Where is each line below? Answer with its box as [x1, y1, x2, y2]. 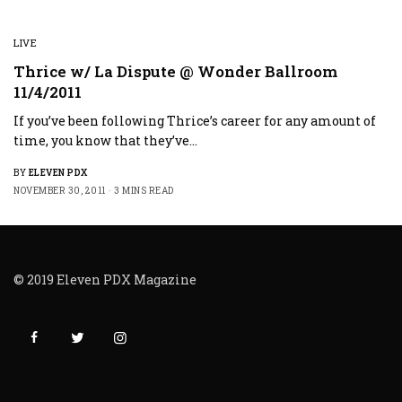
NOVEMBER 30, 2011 [13, 185, 106, 197]
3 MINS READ [114, 185, 174, 197]
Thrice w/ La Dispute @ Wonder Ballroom [13, 61, 337, 82]
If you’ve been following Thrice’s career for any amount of [13, 112, 377, 129]
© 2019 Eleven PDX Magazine [13, 271, 197, 288]
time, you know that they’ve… [13, 132, 198, 149]
